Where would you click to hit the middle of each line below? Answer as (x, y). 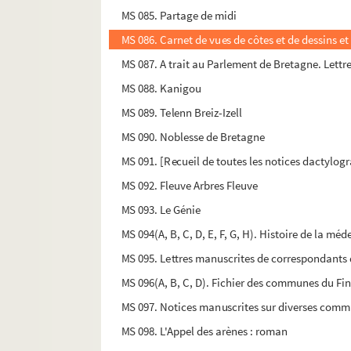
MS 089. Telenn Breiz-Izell (182, 113)
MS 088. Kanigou (161, 89)
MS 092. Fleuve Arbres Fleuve (190, 186)
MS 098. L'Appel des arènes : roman (204, 331)
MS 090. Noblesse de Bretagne (193, 137)
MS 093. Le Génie (161, 210)
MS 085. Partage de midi (179, 16)
